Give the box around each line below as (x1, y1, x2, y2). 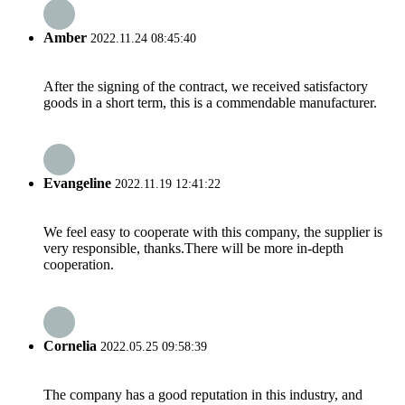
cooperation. (43, 257, 114, 273)
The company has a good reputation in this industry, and (43, 386, 363, 402)
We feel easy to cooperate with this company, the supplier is (43, 224, 382, 240)
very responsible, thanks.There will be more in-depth (43, 240, 344, 257)
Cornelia (43, 337, 97, 353)
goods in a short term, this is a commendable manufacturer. (43, 94, 377, 110)
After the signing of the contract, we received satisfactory (43, 78, 368, 94)
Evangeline (43, 175, 111, 192)
